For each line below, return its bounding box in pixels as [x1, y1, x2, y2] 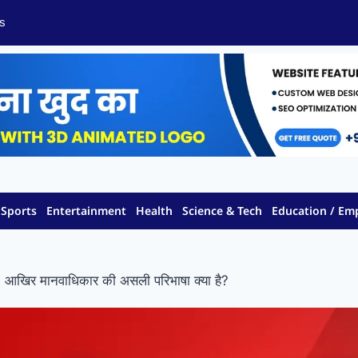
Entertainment [46, 203, 127, 219]
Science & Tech [182, 203, 263, 219]
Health [136, 203, 173, 219]
